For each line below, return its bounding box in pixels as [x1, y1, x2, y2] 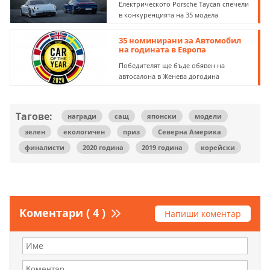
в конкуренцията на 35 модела [119, 10, 219, 19]
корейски [201, 143, 235, 152]
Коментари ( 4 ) [19, 206, 105, 221]
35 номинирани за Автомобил [119, 35, 242, 46]
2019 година [142, 143, 183, 152]
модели [195, 111, 222, 121]
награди [67, 111, 96, 121]
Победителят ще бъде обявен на [119, 61, 225, 71]
